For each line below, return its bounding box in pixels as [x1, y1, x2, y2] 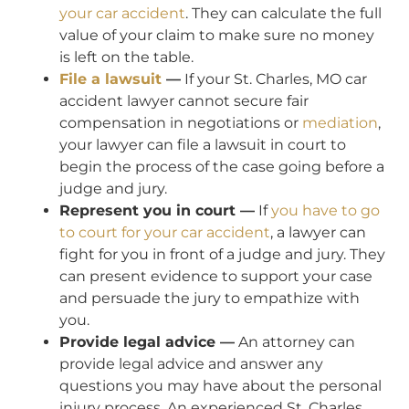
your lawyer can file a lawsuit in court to [59, 136, 346, 154]
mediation [302, 114, 378, 132]
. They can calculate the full [185, 5, 382, 23]
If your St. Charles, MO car [181, 70, 367, 89]
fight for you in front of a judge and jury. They [59, 246, 385, 264]
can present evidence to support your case [59, 267, 372, 286]
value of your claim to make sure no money [59, 26, 374, 45]
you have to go [271, 202, 380, 220]
